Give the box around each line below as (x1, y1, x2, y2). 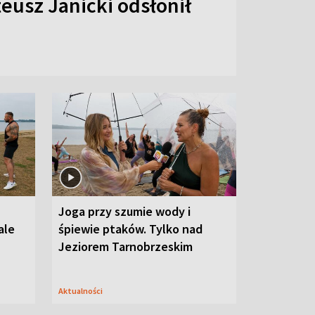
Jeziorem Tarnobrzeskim (58, 238, 193, 255)
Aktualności (63, 285, 103, 297)
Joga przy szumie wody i (58, 203, 191, 220)
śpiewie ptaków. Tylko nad (58, 221, 202, 238)
